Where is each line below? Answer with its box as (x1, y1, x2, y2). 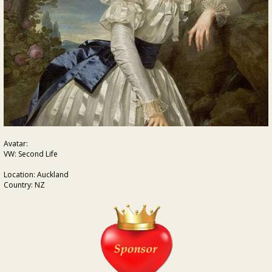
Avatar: (4, 138, 28, 149)
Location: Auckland (4, 169, 69, 180)
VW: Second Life (4, 149, 58, 159)
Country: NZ (4, 180, 45, 190)
